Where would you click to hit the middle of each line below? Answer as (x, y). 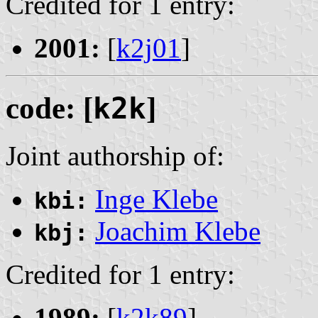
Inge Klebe (157, 199)
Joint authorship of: (115, 156)
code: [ (49, 109)
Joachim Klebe (178, 231)
